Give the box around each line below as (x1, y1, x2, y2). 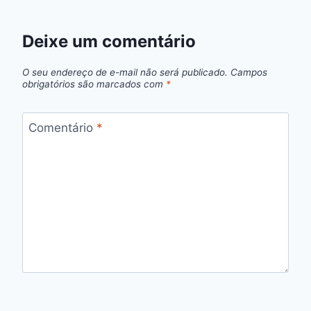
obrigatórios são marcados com (22, 78, 166, 90)
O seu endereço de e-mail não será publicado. (22, 66, 228, 78)
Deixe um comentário (22, 31, 196, 52)
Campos (230, 66, 267, 78)
